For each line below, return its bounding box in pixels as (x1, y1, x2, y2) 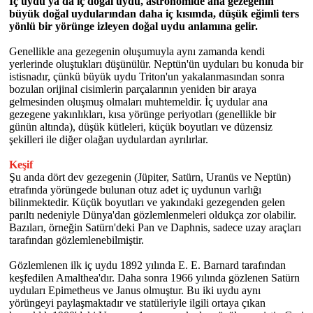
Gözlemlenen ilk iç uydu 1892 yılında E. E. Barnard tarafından (9, 259, 286, 271)
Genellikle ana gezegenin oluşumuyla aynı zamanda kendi (9, 45, 265, 57)
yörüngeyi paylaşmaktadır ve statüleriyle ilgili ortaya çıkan (9, 297, 265, 309)
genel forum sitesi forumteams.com (9, 146, 163, 158)
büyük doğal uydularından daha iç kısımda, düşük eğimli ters (9, 8, 299, 20)
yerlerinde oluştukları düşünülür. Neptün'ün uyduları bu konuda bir (9, 58, 303, 70)
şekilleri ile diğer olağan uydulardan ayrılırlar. (9, 133, 208, 145)
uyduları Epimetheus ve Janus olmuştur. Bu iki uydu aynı (9, 284, 261, 296)
